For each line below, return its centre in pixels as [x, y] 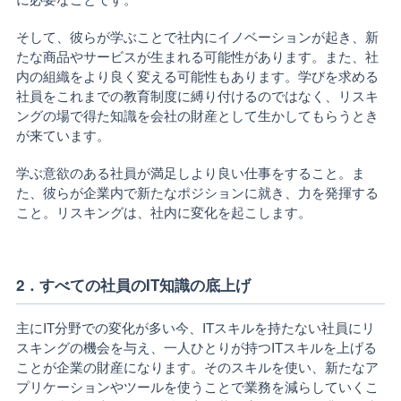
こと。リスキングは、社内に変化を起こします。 [163, 212]
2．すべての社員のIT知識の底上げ [133, 285]
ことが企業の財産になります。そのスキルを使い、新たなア [197, 367]
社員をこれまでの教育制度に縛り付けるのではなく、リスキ [197, 95]
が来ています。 [63, 135]
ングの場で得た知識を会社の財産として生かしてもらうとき [197, 115]
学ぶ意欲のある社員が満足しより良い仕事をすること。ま [190, 172]
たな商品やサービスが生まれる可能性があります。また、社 [197, 56]
